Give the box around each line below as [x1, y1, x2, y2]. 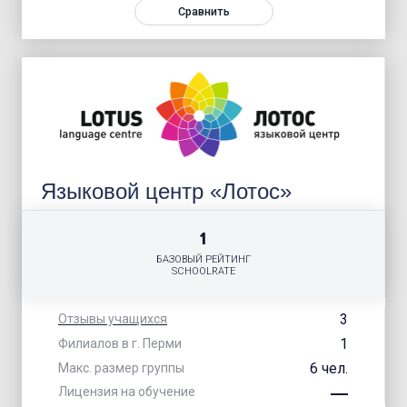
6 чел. [310, 359, 348, 377]
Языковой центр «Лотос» [41, 178, 293, 203]
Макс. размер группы [58, 361, 184, 376]
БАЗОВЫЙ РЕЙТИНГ [155, 253, 251, 266]
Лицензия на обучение [58, 383, 195, 399]
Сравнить [177, 4, 230, 18]
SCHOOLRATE [171, 265, 235, 278]
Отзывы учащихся [58, 312, 167, 327]
